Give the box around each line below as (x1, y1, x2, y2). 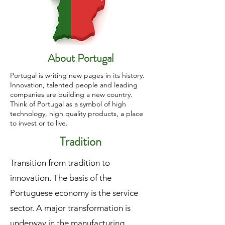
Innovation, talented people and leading (10, 80, 138, 89)
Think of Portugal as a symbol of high (10, 99, 126, 108)
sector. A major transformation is (10, 203, 131, 213)
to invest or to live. (10, 119, 68, 128)
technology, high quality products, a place (10, 109, 143, 118)
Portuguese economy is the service (10, 188, 138, 198)
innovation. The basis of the (10, 173, 111, 183)
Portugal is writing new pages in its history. (10, 71, 145, 80)
